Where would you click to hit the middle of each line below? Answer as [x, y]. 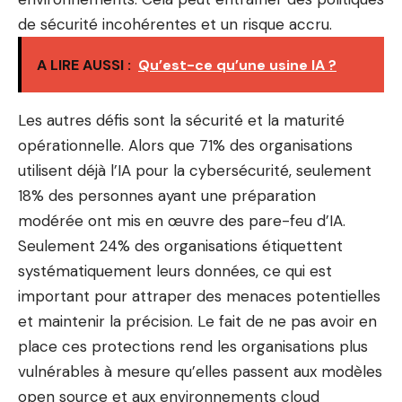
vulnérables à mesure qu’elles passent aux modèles [200, 371]
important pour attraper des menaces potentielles [199, 296]
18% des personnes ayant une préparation [167, 196]
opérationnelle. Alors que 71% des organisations [185, 145]
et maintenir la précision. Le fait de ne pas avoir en [197, 321]
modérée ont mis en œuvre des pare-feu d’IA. [182, 221]
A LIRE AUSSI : [84, 65]
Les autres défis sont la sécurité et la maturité [181, 120]
